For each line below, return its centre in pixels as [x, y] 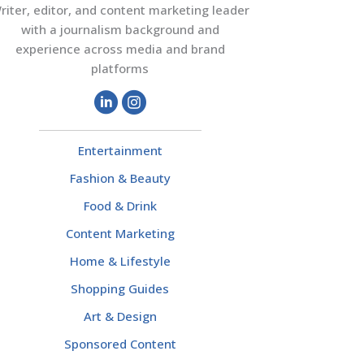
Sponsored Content [120, 344]
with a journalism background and [120, 30]
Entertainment [120, 151]
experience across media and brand [120, 49]
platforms [120, 69]
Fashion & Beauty [120, 178]
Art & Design [120, 316]
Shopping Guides [120, 289]
